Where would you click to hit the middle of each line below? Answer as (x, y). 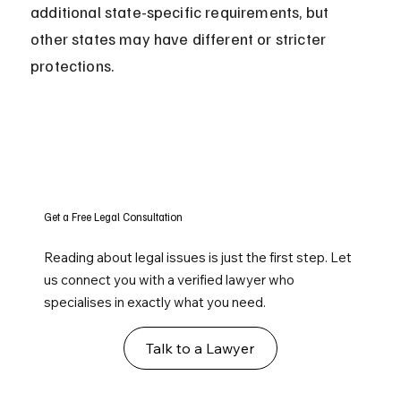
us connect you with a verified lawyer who (170, 280)
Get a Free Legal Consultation (114, 217)
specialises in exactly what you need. (155, 303)
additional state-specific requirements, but (182, 12)
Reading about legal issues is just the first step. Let (198, 258)
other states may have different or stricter (180, 39)
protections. (73, 66)
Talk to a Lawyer (200, 349)
